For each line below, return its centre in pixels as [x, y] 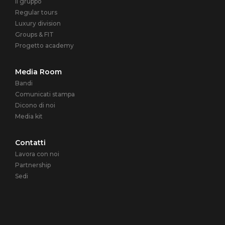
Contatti [30, 143]
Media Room [38, 72]
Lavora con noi [37, 154]
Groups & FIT [34, 34]
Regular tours [36, 12]
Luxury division [38, 23]
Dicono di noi [35, 105]
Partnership [33, 165]
